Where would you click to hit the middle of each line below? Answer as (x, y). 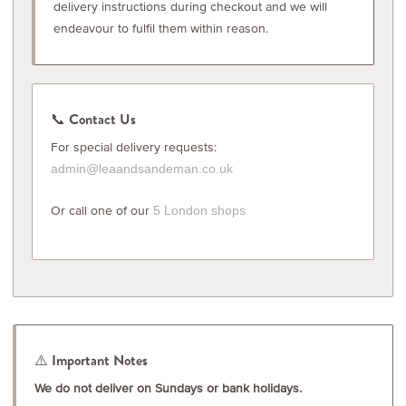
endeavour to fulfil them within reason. (161, 28)
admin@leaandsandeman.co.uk (142, 168)
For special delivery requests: (134, 146)
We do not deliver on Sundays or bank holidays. (168, 387)
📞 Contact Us (93, 119)
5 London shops (199, 210)
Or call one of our (102, 210)
